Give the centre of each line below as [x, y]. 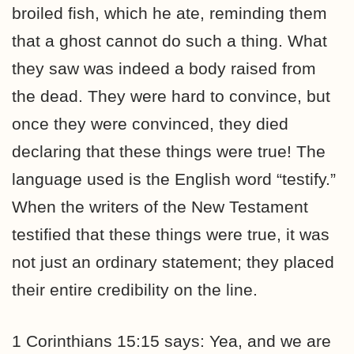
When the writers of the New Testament [160, 207]
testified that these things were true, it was [171, 234]
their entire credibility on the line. [135, 290]
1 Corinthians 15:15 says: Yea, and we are [171, 341]
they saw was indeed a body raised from [164, 68]
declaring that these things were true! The [169, 151]
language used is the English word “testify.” [174, 179]
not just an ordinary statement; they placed [173, 262]
